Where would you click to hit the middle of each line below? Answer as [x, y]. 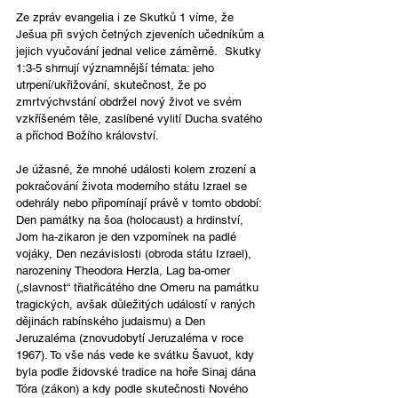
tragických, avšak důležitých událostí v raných [137, 304]
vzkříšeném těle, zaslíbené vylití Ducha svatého [141, 118]
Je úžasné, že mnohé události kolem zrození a [138, 169]
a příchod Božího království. [88, 135]
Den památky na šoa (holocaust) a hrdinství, [131, 219]
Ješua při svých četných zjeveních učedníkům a [142, 34]
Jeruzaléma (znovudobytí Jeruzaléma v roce [131, 338]
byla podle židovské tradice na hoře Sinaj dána [138, 371]
